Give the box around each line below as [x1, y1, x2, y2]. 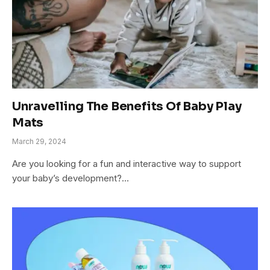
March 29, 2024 [12, 136, 66, 146]
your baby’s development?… [12, 172, 129, 184]
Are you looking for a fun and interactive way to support [12, 157, 241, 169]
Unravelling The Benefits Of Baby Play [12, 98, 242, 114]
